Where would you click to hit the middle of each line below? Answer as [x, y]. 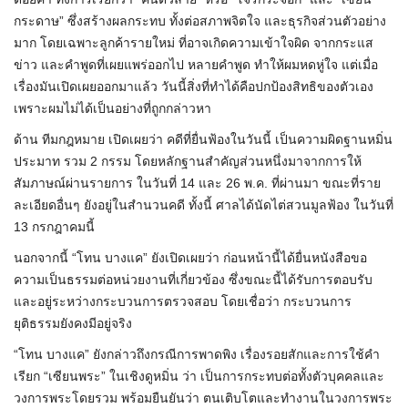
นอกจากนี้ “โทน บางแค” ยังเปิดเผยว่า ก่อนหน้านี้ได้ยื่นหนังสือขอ [190, 258]
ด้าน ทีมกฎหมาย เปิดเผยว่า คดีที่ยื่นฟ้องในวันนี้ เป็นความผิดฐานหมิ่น [203, 140]
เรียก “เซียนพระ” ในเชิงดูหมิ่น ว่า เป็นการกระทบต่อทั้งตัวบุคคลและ [199, 377]
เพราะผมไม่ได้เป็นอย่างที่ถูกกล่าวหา [112, 109]
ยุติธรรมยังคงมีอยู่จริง [73, 324]
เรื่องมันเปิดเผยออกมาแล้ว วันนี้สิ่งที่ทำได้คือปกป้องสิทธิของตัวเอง [194, 87]
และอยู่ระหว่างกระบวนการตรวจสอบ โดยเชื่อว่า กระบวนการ [183, 302]
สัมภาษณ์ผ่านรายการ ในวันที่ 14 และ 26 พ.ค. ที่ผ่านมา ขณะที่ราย [197, 184]
